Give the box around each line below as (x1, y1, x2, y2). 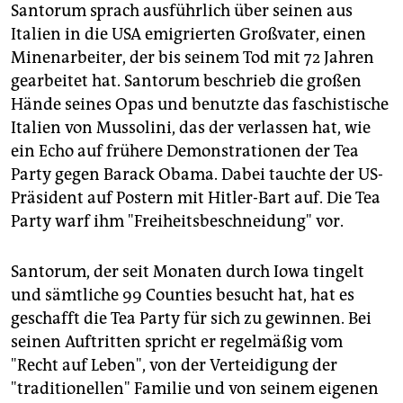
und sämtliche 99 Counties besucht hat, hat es (11, 285, 354, 306)
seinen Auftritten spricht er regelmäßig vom (11, 332, 343, 353)
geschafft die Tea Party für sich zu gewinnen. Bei (11, 309, 372, 329)
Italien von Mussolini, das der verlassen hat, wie (11, 118, 371, 139)
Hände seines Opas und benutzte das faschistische (11, 94, 389, 115)
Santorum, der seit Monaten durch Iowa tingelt (11, 262, 364, 282)
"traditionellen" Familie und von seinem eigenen (11, 379, 379, 399)
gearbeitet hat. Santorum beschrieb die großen (11, 71, 362, 92)
